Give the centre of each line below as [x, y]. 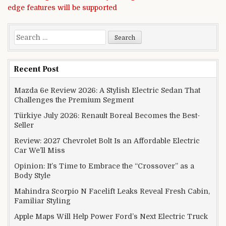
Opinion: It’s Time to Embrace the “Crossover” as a [104, 166]
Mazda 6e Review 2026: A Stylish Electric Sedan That [107, 91]
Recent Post [36, 69]
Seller [24, 125]
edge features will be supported [62, 8]
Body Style [32, 176]
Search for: [33, 35]
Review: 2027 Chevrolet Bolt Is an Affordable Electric [107, 141]
